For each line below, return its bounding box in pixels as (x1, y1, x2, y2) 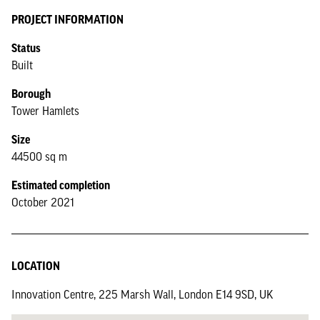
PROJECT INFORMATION (11, 13, 124, 26)
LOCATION (11, 259, 60, 272)
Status (11, 41, 41, 54)
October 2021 (11, 196, 74, 209)
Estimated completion (11, 179, 110, 191)
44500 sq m (11, 150, 67, 163)
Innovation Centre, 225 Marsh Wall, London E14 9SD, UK (11, 288, 273, 301)
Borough (11, 87, 51, 100)
